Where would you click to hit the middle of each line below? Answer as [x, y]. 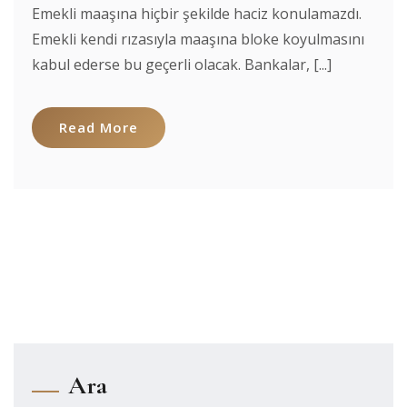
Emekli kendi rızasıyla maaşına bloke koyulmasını [198, 39]
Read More [99, 127]
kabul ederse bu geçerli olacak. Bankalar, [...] [182, 65]
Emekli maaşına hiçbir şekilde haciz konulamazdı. [197, 14]
